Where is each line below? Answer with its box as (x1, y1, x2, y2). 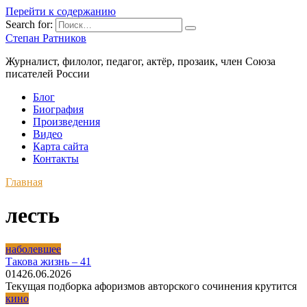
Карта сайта (33, 140, 88, 152)
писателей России (5, 68, 90, 79)
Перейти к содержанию (5, 5, 116, 17)
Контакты (33, 153, 79, 164)
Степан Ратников (5, 32, 86, 44)
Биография (33, 103, 84, 115)
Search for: (5, 19, 53, 30)
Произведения (33, 116, 100, 127)
